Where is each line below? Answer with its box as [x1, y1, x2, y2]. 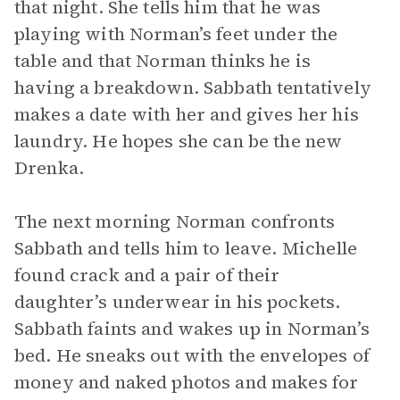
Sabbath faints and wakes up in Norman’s [14, 316, 370, 341]
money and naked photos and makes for [14, 370, 359, 395]
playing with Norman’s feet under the [14, 21, 338, 46]
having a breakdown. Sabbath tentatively [14, 75, 371, 100]
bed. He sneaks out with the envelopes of [14, 343, 370, 368]
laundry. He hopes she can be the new [14, 129, 343, 154]
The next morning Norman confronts [14, 209, 335, 234]
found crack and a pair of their [14, 262, 280, 287]
